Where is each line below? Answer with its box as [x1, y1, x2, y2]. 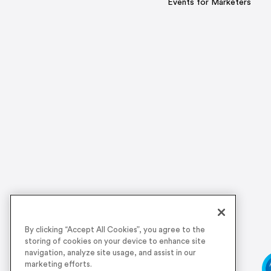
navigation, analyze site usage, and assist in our [25, 249, 196, 258]
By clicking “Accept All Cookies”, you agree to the [25, 226, 205, 235]
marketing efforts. [25, 260, 92, 269]
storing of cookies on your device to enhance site [25, 237, 206, 246]
